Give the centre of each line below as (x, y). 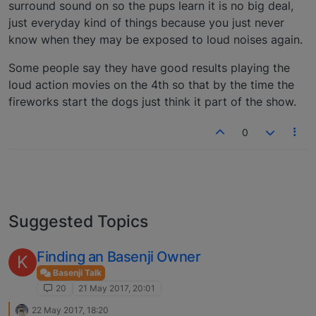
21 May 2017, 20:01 (117, 288)
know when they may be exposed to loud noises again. (156, 39)
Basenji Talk (76, 272)
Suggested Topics (78, 221)
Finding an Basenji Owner (119, 256)
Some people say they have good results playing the (149, 67)
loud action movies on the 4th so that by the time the (151, 84)
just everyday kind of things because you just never (146, 22)
